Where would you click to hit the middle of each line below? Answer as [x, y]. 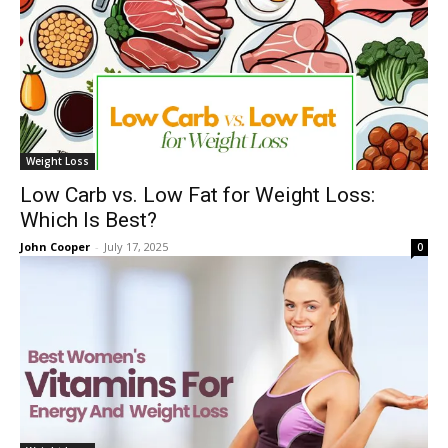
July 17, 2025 [136, 246]
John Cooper [55, 246]
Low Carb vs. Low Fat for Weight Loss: [197, 195]
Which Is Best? [88, 220]
